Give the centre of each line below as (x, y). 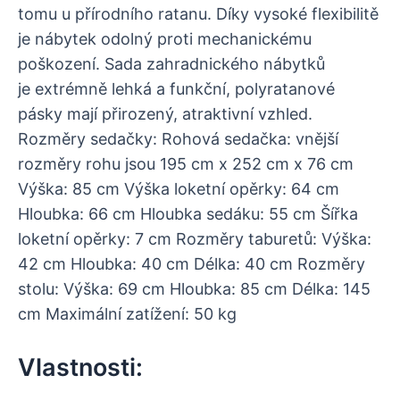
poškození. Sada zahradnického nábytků (171, 64)
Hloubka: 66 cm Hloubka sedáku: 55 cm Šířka (188, 214)
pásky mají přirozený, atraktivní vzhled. (165, 114)
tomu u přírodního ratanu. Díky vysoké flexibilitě (198, 14)
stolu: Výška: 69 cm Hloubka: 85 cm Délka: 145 (194, 289)
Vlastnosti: (80, 368)
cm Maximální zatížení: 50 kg (127, 314)
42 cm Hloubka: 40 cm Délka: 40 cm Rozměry (192, 264)
